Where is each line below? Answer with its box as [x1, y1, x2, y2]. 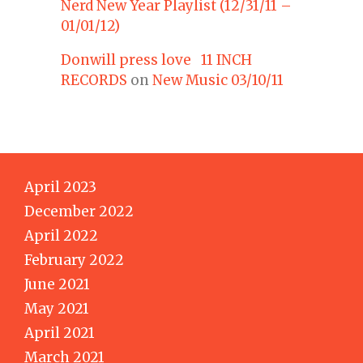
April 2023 [24, 177, 96, 196]
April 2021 [24, 323, 95, 342]
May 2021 [24, 299, 89, 318]
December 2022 [24, 202, 134, 220]
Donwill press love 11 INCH [61, 50, 252, 69]
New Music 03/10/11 [152, 70, 284, 89]
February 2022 [24, 250, 124, 269]
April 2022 [24, 226, 98, 245]
